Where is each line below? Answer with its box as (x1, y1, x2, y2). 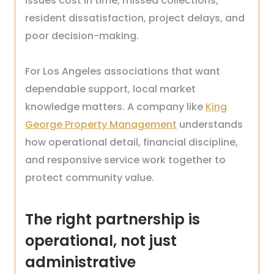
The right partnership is (25, 209, 200, 229)
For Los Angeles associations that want (25, 64, 220, 78)
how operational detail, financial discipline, (25, 135, 238, 149)
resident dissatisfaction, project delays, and (25, 11, 245, 25)
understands (177, 117, 243, 131)
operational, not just (25, 231, 177, 251)
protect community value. (25, 171, 154, 185)
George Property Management (25, 117, 177, 131)
